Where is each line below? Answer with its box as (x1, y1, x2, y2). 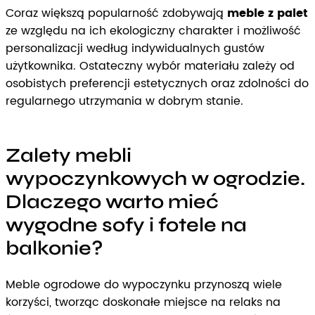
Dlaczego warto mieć (6, 190, 219, 214)
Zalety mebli (6, 143, 131, 168)
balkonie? (6, 236, 103, 261)
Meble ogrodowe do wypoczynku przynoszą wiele (6, 276, 282, 295)
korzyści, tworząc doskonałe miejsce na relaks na (6, 293, 281, 312)
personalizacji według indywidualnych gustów (6, 39, 264, 58)
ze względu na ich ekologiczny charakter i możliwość (6, 22, 301, 41)
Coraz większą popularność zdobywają (6, 4, 227, 23)
